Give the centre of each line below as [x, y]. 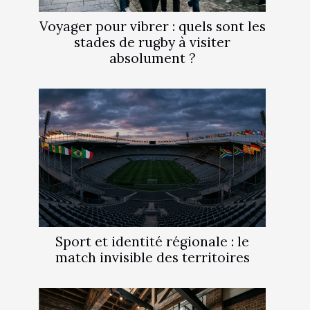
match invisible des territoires [152, 257]
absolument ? [152, 58]
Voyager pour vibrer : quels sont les [152, 26]
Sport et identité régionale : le [152, 241]
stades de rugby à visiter [152, 42]
